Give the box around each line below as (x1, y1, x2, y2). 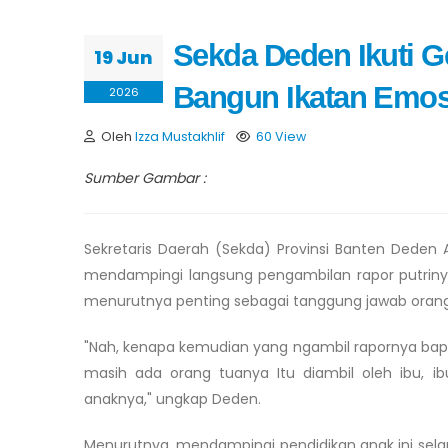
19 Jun (94, 44, 153, 70)
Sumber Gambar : (84, 167, 206, 188)
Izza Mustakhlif (135, 127, 225, 145)
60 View (256, 127, 306, 145)
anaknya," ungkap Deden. (84, 388, 261, 409)
